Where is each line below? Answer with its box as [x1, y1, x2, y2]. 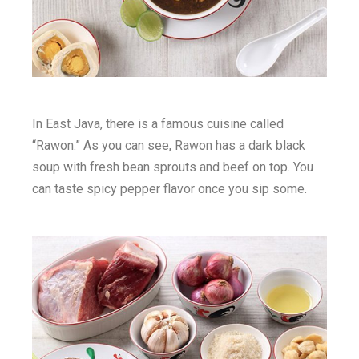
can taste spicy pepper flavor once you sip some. [32, 180, 308, 196]
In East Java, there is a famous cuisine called [32, 115, 284, 131]
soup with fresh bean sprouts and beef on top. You [32, 159, 314, 175]
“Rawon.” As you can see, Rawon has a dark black [32, 137, 306, 153]
